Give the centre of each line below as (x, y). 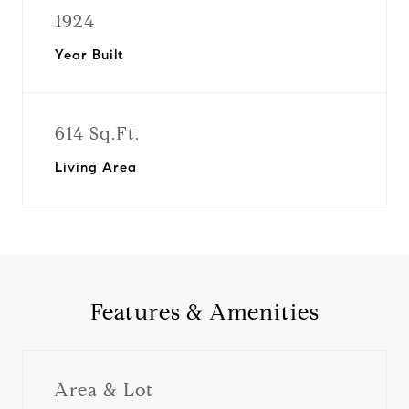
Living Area (96, 167)
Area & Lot (104, 390)
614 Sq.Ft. (97, 134)
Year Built (89, 55)
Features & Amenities (204, 312)
